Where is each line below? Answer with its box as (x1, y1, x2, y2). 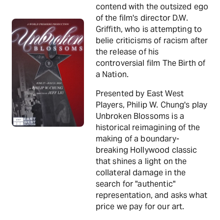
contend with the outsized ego (95, 1, 208, 12)
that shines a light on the (95, 156, 187, 166)
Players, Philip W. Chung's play (95, 100, 208, 110)
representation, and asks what (95, 190, 207, 200)
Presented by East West (95, 88, 184, 99)
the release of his (95, 47, 159, 57)
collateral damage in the (95, 167, 186, 178)
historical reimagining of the (95, 122, 200, 133)
